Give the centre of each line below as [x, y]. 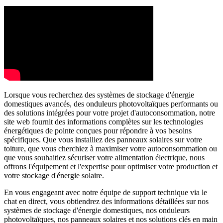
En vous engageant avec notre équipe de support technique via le [106, 192]
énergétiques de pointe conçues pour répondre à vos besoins [98, 130]
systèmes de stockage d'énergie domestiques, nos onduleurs [97, 210]
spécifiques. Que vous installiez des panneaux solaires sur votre [103, 139]
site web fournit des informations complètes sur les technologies [104, 121]
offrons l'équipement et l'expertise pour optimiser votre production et [111, 166]
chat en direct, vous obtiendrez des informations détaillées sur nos [106, 201]
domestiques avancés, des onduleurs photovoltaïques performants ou [111, 104]
